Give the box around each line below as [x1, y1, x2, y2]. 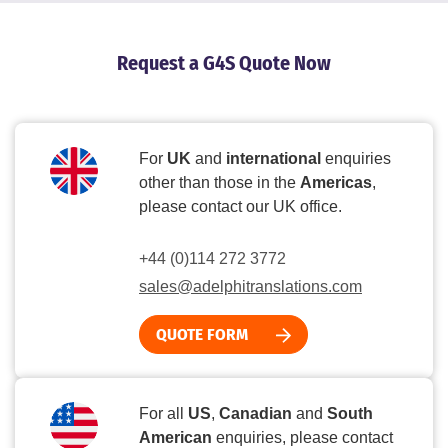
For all [139, 404, 188, 422]
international [226, 149, 321, 167]
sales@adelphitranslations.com [139, 277, 362, 295]
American [139, 428, 212, 446]
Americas [300, 173, 372, 191]
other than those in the [139, 173, 300, 191]
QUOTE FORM [156, 323, 252, 345]
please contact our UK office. [139, 197, 342, 215]
